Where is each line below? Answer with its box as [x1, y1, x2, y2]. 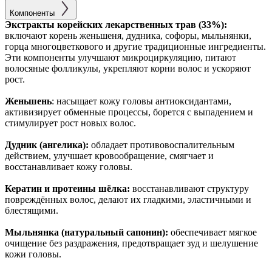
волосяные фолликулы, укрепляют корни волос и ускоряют [5, 63, 251, 73]
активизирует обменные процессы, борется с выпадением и [5, 106, 253, 117]
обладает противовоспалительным [89, 139, 234, 150]
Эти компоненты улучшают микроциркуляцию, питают [5, 52, 236, 63]
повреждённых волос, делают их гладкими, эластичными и [5, 194, 251, 205]
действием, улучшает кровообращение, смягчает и [5, 150, 214, 161]
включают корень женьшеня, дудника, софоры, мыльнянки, [5, 30, 251, 41]
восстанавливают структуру [130, 183, 249, 194]
